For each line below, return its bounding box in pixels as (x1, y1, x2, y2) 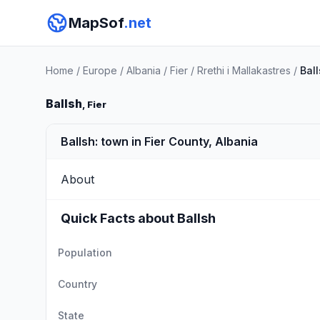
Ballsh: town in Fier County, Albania (61, 134, 258, 149)
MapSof (69, 14, 124, 31)
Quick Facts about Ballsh (61, 211, 216, 226)
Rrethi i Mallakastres (197, 64, 291, 76)
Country (58, 278, 97, 290)
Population (58, 246, 112, 259)
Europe (83, 64, 117, 76)
